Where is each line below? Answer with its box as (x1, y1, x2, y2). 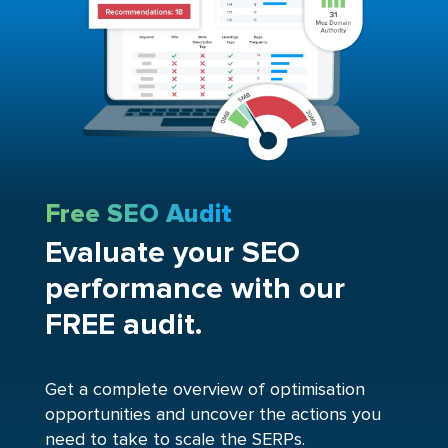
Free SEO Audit (44, 201, 232, 228)
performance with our (44, 274, 345, 305)
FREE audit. (44, 310, 202, 341)
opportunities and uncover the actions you (44, 406, 381, 425)
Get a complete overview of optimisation (44, 381, 365, 400)
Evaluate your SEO (44, 238, 300, 269)
